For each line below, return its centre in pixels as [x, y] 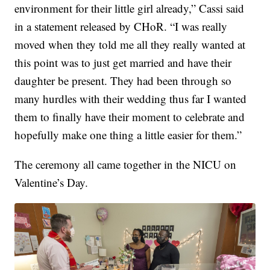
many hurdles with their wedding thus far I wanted [131, 98]
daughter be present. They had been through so [123, 80]
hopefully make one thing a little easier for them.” [128, 134]
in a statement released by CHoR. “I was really [121, 26]
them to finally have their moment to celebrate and [130, 116]
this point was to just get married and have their [123, 62]
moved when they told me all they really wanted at [130, 44]
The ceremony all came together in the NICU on [126, 164]
